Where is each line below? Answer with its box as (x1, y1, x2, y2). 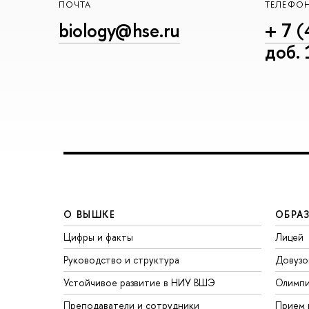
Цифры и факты (63, 230, 133, 244)
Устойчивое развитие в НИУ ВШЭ (63, 276, 215, 290)
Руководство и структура (63, 253, 179, 267)
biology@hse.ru (59, 17, 180, 43)
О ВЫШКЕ (63, 208, 116, 221)
